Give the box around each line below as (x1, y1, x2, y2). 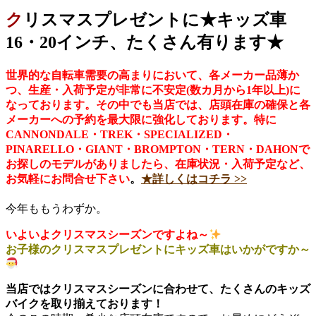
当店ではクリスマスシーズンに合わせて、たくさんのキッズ (6, 282, 310, 295)
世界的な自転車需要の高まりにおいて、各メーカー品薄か (6, 69, 299, 82)
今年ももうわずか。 (6, 202, 107, 215)
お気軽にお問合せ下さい (6, 173, 130, 186)
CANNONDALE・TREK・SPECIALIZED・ (6, 128, 233, 141)
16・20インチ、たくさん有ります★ (6, 32, 284, 51)
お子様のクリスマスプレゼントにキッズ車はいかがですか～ (6, 243, 310, 256)
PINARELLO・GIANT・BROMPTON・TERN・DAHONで (6, 143, 310, 156)
